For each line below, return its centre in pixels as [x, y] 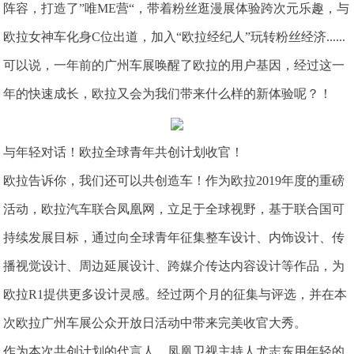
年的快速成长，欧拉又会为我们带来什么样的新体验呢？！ [168, 94]
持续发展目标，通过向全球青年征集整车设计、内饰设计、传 [174, 237]
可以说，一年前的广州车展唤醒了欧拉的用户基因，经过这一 [174, 66]
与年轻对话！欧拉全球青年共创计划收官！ [124, 152]
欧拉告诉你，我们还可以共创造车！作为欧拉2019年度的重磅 [174, 180]
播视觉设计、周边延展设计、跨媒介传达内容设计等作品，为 [174, 265]
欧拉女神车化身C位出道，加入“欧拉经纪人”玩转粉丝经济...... [175, 37]
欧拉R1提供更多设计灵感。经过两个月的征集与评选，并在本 [175, 294]
